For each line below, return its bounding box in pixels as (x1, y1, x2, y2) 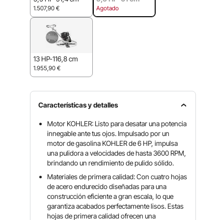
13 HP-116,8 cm (33, 55, 79, 63)
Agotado (96, 4, 119, 12)
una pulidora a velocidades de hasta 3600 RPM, (47, 149, 187, 157)
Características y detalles (38, 101, 118, 109)
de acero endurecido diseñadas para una (47, 182, 167, 191)
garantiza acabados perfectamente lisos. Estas (47, 202, 184, 210)
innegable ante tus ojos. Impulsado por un (47, 129, 170, 137)
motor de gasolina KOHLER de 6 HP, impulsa (47, 139, 178, 147)
